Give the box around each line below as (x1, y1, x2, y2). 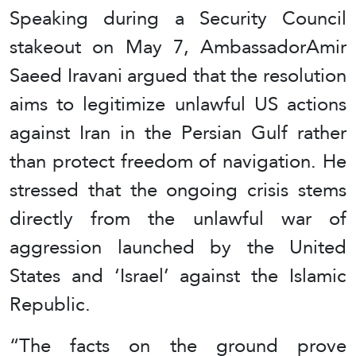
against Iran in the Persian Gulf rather (10, 114, 346, 150)
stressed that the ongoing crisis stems (10, 172, 346, 207)
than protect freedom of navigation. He (10, 143, 346, 179)
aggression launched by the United (10, 229, 346, 265)
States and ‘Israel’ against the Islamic (10, 257, 346, 293)
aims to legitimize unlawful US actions (10, 86, 346, 122)
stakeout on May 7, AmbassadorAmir (10, 29, 346, 64)
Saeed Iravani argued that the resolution (10, 57, 346, 93)
